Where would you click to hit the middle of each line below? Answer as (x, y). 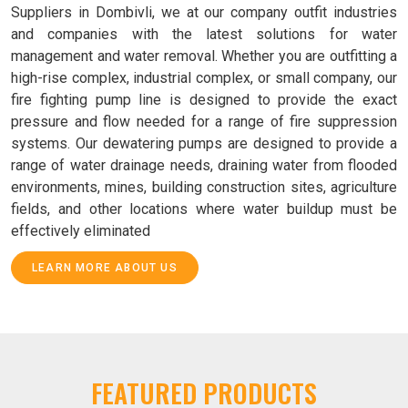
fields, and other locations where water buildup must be (204, 209)
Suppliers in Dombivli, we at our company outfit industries (204, 13)
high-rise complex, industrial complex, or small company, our (204, 78)
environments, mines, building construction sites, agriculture (204, 188)
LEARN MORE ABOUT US (105, 268)
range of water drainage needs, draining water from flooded (204, 166)
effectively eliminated (81, 231)
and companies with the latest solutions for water (204, 35)
